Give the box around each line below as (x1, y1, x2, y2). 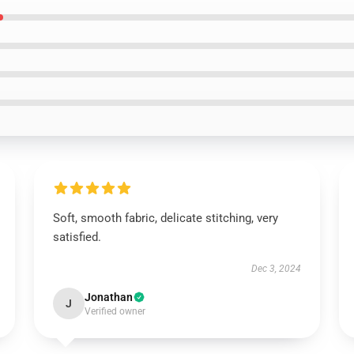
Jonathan (84, 291, 133, 303)
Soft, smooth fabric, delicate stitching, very (52, 211, 278, 225)
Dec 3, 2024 (251, 263, 302, 274)
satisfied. (52, 230, 101, 244)
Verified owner (84, 306, 145, 317)
